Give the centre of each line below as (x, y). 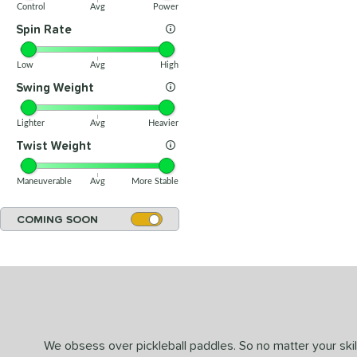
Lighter (31, 123)
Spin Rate (44, 29)
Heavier (163, 123)
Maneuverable (44, 181)
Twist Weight (54, 145)
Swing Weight (55, 87)
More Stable (155, 181)
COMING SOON (57, 219)
